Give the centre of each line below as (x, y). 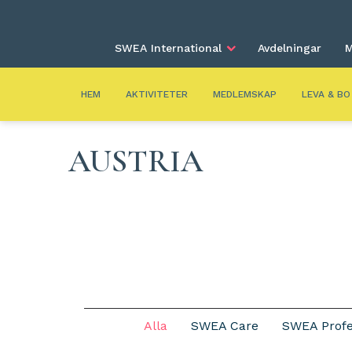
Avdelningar (290, 48)
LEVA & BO (326, 94)
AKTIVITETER (157, 94)
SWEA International (168, 48)
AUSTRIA (136, 161)
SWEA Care (224, 326)
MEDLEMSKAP (245, 94)
